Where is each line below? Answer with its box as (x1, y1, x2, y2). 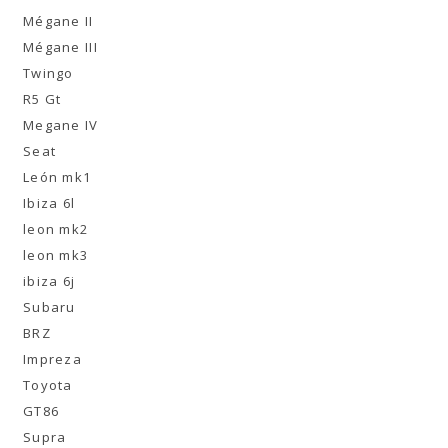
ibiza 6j (23, 272, 76, 290)
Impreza (23, 350, 82, 368)
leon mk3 (23, 246, 89, 264)
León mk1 (23, 168, 92, 186)
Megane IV (23, 116, 99, 134)
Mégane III (23, 38, 98, 56)
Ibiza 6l (23, 194, 76, 212)
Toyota (23, 376, 73, 394)
